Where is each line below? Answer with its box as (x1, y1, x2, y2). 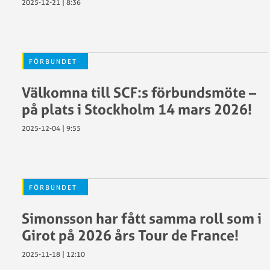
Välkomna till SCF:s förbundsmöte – (22, 83, 256, 101)
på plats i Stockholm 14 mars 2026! (22, 100, 252, 118)
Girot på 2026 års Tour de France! (22, 226, 239, 244)
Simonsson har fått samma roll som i (22, 209, 262, 227)
